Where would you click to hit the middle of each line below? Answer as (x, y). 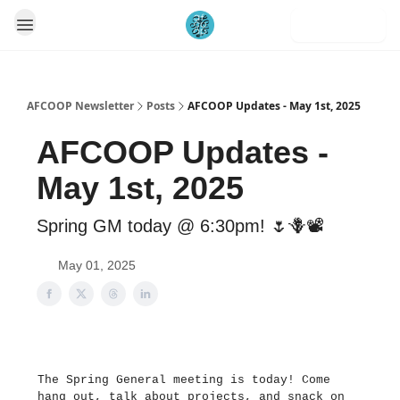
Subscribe (338, 25)
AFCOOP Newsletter (80, 106)
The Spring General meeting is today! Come (184, 380)
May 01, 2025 (97, 265)
